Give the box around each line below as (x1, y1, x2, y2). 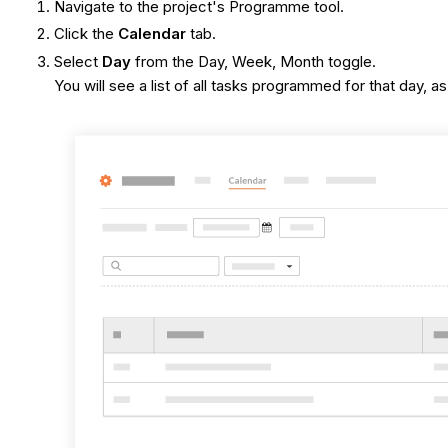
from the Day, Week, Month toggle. (135, 52, 377, 72)
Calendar (118, 24, 191, 44)
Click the (54, 24, 119, 44)
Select (54, 52, 103, 72)
